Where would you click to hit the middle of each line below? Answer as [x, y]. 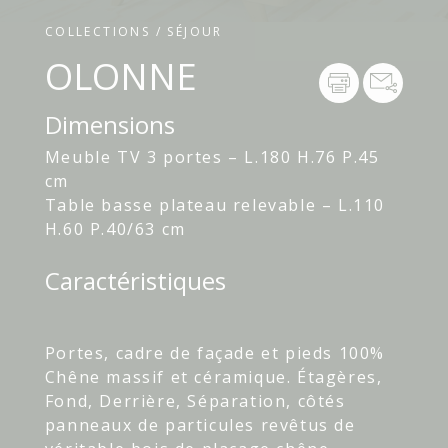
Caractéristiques [135, 281]
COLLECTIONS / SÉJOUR [133, 32]
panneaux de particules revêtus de [200, 425]
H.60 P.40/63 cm [115, 229]
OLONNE [120, 77]
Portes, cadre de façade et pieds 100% [215, 353]
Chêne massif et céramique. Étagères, [213, 377]
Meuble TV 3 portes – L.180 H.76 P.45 [212, 157]
